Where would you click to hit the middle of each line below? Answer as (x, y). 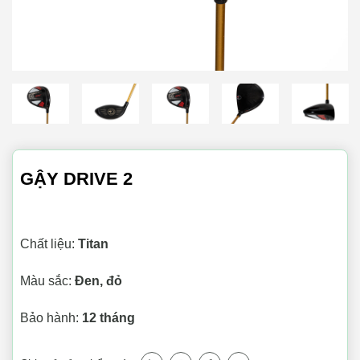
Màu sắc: (47, 281)
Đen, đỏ (98, 281)
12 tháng (108, 318)
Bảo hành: (51, 318)
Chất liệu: (49, 244)
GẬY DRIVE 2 (76, 179)
